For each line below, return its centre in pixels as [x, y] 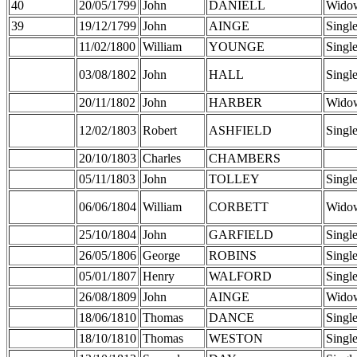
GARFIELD [241, 234]
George [161, 255]
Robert [160, 130]
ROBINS [233, 255]
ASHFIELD [240, 130]
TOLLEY [234, 178]
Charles [162, 158]
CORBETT [239, 206]
